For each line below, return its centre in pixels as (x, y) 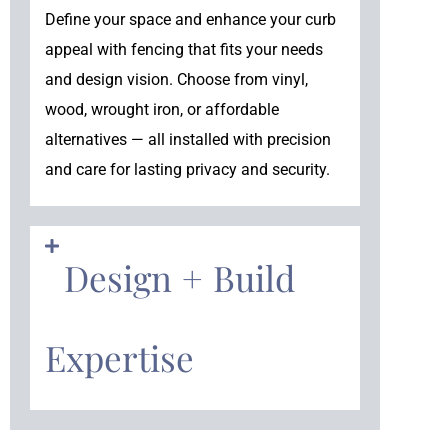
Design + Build (180, 278)
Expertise (119, 358)
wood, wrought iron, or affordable (162, 109)
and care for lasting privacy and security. (187, 169)
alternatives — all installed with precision (188, 139)
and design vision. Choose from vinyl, (176, 79)
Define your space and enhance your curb (190, 19)
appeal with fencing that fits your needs (184, 49)
